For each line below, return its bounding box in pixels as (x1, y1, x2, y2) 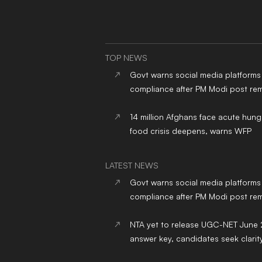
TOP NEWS (105, 53, 147, 63)
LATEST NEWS (105, 160, 158, 171)
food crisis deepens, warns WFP (130, 126, 251, 136)
